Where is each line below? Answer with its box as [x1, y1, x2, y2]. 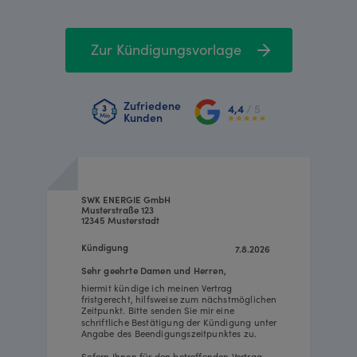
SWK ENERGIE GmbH [80, 192, 171, 206]
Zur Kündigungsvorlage [90, 38, 241, 59]
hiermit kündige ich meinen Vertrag [80, 280, 235, 294]
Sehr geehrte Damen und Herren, [80, 263, 226, 277]
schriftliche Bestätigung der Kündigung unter [80, 315, 280, 328]
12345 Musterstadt [80, 213, 159, 226]
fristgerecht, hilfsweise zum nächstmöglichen [80, 292, 280, 305]
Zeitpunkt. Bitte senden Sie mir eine [80, 303, 237, 316]
